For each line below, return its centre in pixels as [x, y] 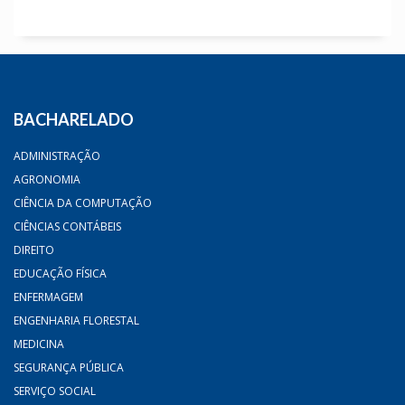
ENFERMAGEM [48, 297]
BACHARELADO [74, 119]
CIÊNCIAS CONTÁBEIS [67, 226]
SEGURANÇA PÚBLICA [69, 367]
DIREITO [34, 250]
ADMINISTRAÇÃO [57, 155]
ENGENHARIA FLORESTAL [76, 320]
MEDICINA [39, 344]
